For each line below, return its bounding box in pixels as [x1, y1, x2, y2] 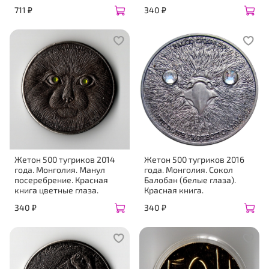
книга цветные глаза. [14, 185, 98, 196]
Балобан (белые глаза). [144, 175, 236, 186]
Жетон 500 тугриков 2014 [14, 154, 115, 165]
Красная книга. [144, 185, 204, 196]
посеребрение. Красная [14, 175, 108, 186]
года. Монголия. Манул [14, 165, 105, 175]
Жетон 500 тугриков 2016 [144, 154, 244, 165]
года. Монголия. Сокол [144, 165, 233, 175]
